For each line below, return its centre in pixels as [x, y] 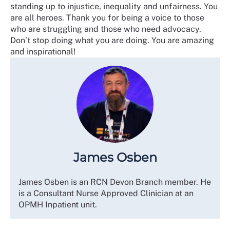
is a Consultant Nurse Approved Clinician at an [106, 193]
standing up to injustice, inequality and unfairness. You [114, 6]
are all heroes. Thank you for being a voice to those [107, 17]
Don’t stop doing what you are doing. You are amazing [112, 40]
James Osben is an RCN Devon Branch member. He [115, 182]
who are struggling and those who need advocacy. [106, 29]
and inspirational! [43, 51]
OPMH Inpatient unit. [58, 204]
